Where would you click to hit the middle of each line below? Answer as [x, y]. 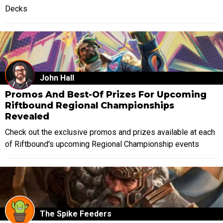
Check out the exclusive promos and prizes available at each [110, 132]
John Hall [57, 78]
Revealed [27, 116]
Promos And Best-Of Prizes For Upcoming [106, 95]
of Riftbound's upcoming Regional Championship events [102, 144]
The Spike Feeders [76, 214]
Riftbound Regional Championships [90, 106]
